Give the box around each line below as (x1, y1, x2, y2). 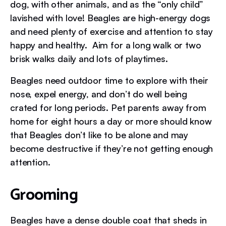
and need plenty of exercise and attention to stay (10, 26, 213, 37)
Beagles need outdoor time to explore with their (10, 75, 208, 86)
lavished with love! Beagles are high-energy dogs (10, 12, 211, 23)
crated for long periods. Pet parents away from (10, 102, 206, 113)
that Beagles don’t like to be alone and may (10, 129, 189, 140)
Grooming (10, 182, 78, 208)
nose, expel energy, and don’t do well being (10, 88, 188, 99)
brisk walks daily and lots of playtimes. (10, 53, 168, 64)
